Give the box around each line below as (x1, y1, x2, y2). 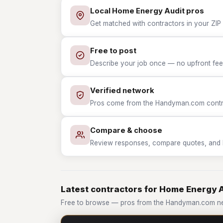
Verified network (90, 86, 154, 95)
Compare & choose (90, 126, 162, 135)
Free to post (90, 46, 136, 55)
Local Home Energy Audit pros (90, 6, 204, 15)
